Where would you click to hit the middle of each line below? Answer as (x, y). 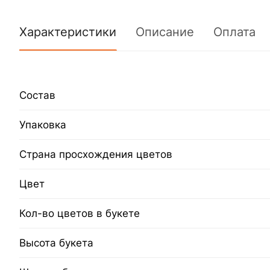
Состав (37, 95)
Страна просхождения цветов (96, 154)
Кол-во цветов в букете (80, 213)
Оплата (234, 32)
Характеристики (68, 32)
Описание (165, 32)
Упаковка (43, 124)
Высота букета (56, 243)
